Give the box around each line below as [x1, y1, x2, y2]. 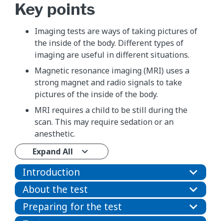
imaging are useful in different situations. [35, 49, 189, 60]
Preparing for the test [23, 200, 122, 213]
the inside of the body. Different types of [35, 37, 184, 48]
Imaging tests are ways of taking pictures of [35, 25, 197, 37]
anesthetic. [35, 128, 75, 139]
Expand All [33, 146, 73, 157]
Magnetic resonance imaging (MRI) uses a [35, 65, 189, 76]
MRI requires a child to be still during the [35, 104, 187, 115]
